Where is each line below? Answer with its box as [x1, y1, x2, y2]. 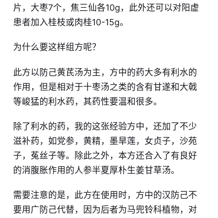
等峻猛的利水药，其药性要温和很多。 [13, 96, 162, 107]
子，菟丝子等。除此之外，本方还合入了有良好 [13, 150, 197, 161]
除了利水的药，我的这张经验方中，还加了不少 [13, 121, 197, 131]
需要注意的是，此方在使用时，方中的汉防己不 [13, 190, 197, 200]
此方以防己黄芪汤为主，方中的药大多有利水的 [13, 67, 197, 77]
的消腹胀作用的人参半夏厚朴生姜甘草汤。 [13, 164, 180, 175]
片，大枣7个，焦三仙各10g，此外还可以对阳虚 [13, 2, 199, 13]
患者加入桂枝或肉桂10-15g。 [13, 17, 128, 28]
